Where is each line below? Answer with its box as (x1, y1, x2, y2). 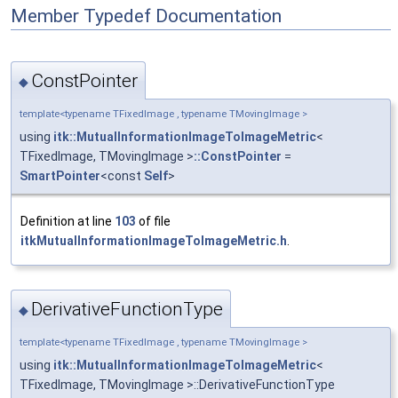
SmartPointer (20, 168, 100, 183)
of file (136, 213, 171, 228)
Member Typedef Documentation (11, 4, 282, 27)
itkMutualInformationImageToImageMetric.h (20, 233, 287, 248)
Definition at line (20, 213, 115, 228)
